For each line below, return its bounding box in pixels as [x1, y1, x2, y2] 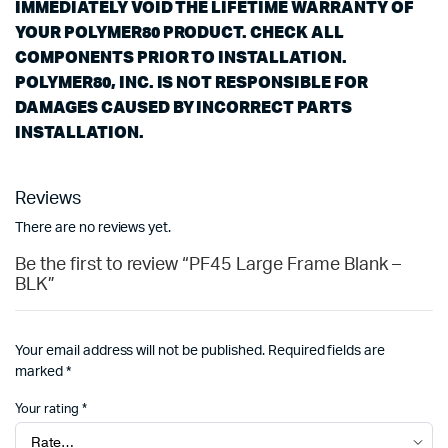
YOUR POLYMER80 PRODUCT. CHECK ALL [15, 21, 345, 42]
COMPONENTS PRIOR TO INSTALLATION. [15, 46, 348, 67]
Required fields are [267, 344, 386, 358]
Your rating [15, 403, 82, 416]
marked [15, 365, 66, 379]
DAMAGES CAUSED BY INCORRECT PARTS [15, 96, 353, 117]
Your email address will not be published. [15, 344, 265, 358]
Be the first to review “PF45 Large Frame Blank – [15, 256, 401, 274]
